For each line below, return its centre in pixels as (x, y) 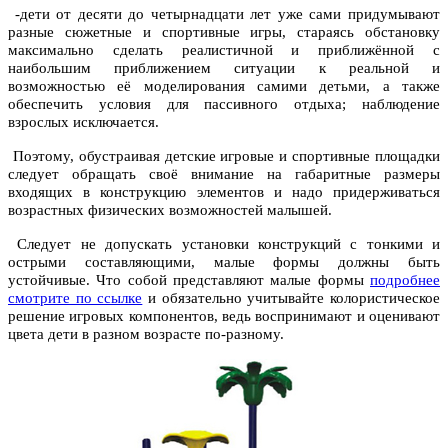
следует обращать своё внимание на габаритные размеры (224, 174)
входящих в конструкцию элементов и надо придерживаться (224, 192)
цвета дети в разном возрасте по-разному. (146, 334)
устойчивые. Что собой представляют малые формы (189, 280)
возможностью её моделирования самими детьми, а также (224, 86)
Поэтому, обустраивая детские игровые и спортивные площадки (224, 156)
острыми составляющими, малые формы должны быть (224, 262)
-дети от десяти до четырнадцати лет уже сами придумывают (224, 14)
